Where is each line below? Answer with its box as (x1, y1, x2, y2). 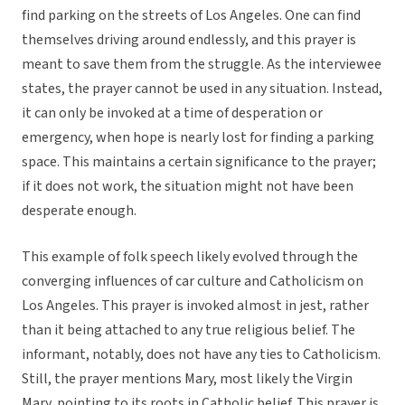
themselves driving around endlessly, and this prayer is (22, 30, 356, 51)
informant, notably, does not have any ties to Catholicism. (22, 344, 381, 365)
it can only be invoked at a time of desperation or (22, 103, 323, 124)
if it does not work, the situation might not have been (22, 176, 353, 197)
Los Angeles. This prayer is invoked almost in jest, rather (22, 296, 369, 316)
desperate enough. (22, 201, 137, 221)
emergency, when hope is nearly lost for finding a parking (22, 127, 374, 148)
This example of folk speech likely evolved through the (22, 247, 358, 268)
